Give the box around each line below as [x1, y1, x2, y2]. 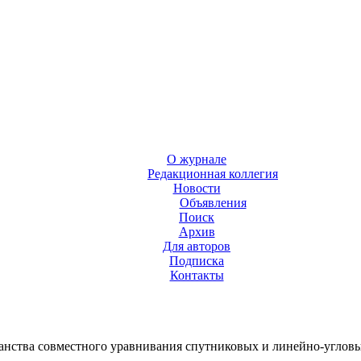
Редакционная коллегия [147, 167, 278, 181]
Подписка [169, 254, 224, 268]
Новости [172, 181, 221, 196]
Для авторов [163, 239, 230, 254]
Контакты [169, 268, 224, 283]
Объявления [179, 196, 247, 210]
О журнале [167, 152, 226, 167]
